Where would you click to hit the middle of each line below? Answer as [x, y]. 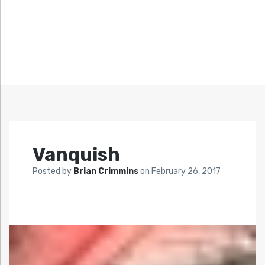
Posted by [53, 172]
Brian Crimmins [107, 172]
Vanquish [76, 155]
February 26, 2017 [186, 172]
